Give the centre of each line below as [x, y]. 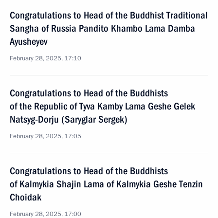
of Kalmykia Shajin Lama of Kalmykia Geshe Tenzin [106, 184]
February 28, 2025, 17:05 [45, 136]
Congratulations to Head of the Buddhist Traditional [109, 15]
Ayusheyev [28, 41]
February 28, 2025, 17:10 [45, 58]
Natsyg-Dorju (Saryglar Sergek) [69, 119]
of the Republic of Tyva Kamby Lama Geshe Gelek [102, 106]
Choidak [26, 197]
